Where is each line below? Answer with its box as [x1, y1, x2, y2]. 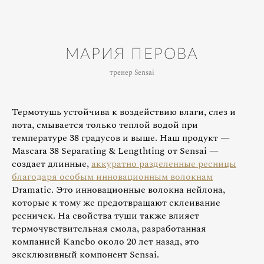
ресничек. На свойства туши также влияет [12, 208, 199, 223]
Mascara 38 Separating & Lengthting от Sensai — [12, 143, 219, 158]
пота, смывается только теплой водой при [12, 117, 198, 132]
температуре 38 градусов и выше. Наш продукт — [12, 130, 230, 145]
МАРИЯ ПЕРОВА [65, 46, 199, 62]
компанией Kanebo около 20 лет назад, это [12, 234, 199, 249]
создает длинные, [12, 156, 91, 171]
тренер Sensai [110, 67, 154, 78]
